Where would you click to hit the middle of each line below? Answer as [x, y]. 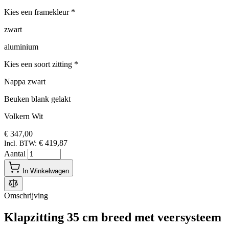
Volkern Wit [24, 117]
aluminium [21, 47]
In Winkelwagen [46, 171]
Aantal [16, 154]
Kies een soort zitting [38, 64]
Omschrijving [26, 196]
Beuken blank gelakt [37, 99]
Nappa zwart [25, 82]
